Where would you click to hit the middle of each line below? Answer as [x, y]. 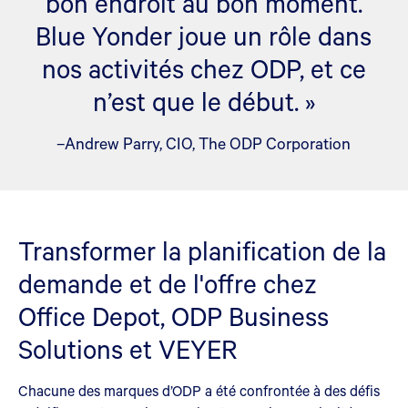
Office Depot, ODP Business [173, 316]
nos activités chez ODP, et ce [204, 68]
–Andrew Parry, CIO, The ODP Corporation [204, 143]
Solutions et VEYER [128, 348]
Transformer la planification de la [202, 250]
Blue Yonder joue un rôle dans [204, 35]
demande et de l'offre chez [168, 283]
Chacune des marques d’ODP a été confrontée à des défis [199, 390]
